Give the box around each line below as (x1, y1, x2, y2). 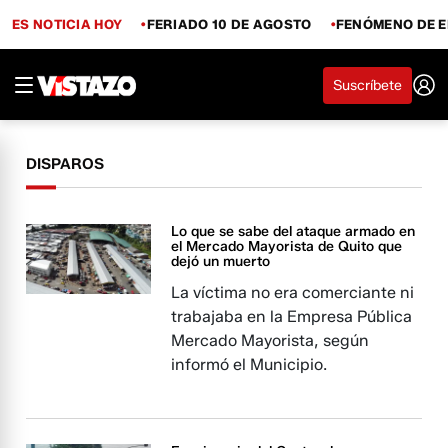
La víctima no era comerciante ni (171, 283, 415, 302)
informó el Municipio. (171, 355, 328, 374)
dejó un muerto (171, 253, 271, 270)
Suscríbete (333, 76, 402, 94)
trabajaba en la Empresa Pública (171, 307, 413, 326)
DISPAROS (26, 155, 105, 173)
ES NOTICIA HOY (12, 15, 123, 32)
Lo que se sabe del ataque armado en (171, 223, 416, 240)
